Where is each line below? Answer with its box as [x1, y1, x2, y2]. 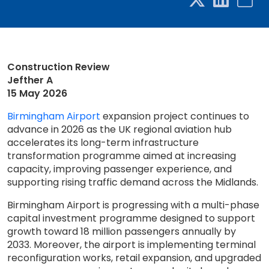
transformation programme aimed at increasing [7, 149, 236, 163]
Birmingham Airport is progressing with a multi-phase [7, 198, 259, 212]
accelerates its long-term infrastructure [7, 136, 199, 150]
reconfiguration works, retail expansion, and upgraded [7, 251, 261, 265]
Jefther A [7, 73, 53, 87]
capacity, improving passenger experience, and [7, 162, 232, 176]
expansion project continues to [100, 109, 249, 123]
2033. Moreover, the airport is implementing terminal [7, 238, 256, 252]
